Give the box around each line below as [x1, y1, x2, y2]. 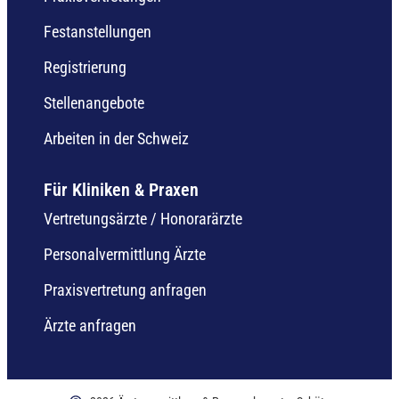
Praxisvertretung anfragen [44, 280, 207, 299]
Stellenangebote [44, 93, 144, 112]
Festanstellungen [44, 21, 151, 41]
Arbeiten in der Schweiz [44, 128, 189, 148]
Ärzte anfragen [44, 315, 136, 335]
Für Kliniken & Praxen [44, 178, 199, 200]
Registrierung [44, 57, 126, 77]
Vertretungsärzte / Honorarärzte [44, 208, 242, 228]
